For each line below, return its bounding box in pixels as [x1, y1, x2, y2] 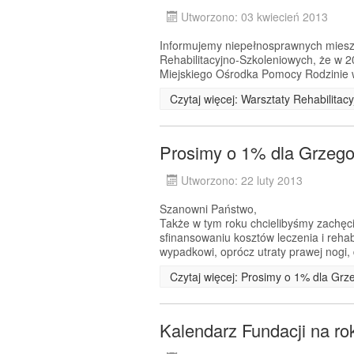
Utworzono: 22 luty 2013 [181, 172, 303, 189]
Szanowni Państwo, [160, 201, 257, 217]
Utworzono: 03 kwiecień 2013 [181, 9, 328, 25]
